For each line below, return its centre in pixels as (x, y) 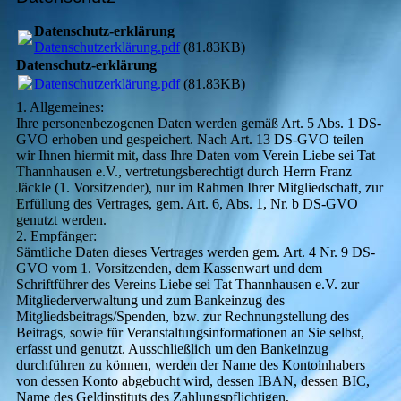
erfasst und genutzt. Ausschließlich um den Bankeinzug (172, 348)
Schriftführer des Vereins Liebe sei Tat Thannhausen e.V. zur (187, 284)
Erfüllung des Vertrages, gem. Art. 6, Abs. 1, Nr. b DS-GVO (187, 203)
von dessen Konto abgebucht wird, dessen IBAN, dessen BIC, (192, 380)
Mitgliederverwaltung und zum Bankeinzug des (150, 300)
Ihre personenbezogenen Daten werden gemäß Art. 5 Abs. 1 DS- (198, 123)
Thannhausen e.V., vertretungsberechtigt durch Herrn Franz (183, 171)
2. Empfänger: (56, 235)
